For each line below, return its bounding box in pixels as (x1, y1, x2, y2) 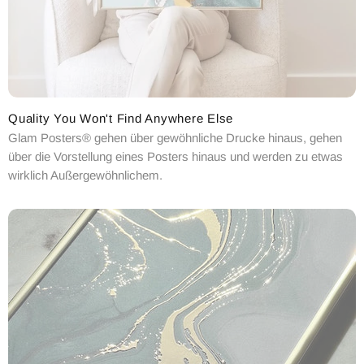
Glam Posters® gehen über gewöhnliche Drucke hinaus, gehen (8, 131, 342, 145)
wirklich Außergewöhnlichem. (8, 168, 162, 183)
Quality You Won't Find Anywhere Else (8, 111, 233, 126)
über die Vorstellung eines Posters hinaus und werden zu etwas (8, 149, 343, 164)
